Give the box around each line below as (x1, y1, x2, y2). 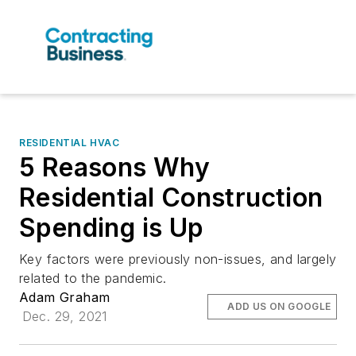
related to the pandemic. (19, 270, 167, 287)
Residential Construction (19, 182, 323, 214)
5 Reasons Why (19, 152, 211, 184)
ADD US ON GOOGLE (227, 300, 331, 313)
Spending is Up (19, 212, 204, 244)
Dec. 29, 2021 (21, 308, 107, 325)
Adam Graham (19, 289, 110, 306)
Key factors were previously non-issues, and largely (19, 251, 337, 268)
